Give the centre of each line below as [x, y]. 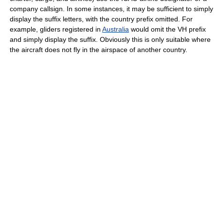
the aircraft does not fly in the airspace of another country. [99, 50]
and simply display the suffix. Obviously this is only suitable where [110, 40]
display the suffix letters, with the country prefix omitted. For [101, 19]
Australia [116, 29]
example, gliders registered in [56, 29]
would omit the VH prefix [167, 29]
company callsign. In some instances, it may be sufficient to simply [111, 9]
